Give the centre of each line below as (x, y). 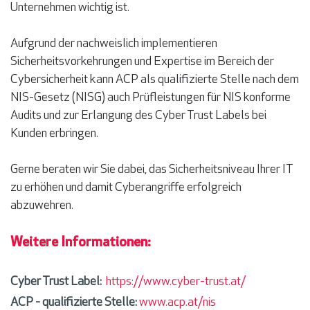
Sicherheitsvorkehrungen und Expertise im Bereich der (142, 62)
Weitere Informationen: (81, 243)
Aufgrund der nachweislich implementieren (114, 44)
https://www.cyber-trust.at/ (176, 282)
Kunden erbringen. (55, 134)
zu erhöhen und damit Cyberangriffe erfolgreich (126, 188)
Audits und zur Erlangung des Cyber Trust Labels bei (138, 116)
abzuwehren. (43, 206)
